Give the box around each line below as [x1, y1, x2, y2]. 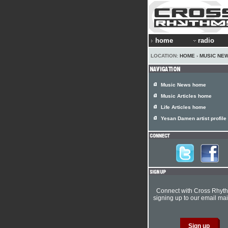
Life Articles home [161, 104, 206, 110]
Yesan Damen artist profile [161, 116, 226, 121]
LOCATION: [151, 53, 180, 59]
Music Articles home [161, 93, 212, 99]
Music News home [161, 82, 206, 88]
